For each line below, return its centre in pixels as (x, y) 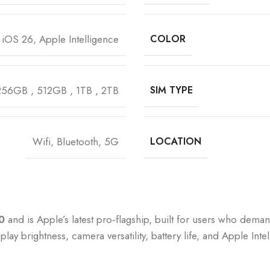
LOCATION (175, 141)
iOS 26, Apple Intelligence (60, 39)
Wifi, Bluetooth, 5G (75, 142)
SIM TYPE (171, 90)
